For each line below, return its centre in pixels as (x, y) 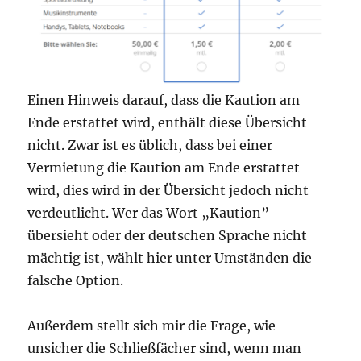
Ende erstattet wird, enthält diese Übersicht (168, 123)
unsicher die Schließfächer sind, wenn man (165, 349)
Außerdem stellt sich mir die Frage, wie (152, 326)
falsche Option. (76, 281)
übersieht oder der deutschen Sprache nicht (168, 236)
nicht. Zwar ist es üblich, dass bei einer (150, 145)
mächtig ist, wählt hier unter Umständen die (170, 258)
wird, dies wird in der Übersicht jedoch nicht (168, 191)
